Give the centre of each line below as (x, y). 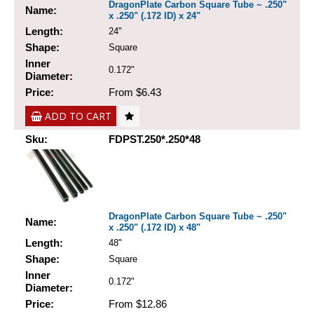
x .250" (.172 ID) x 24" (155, 16)
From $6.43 (135, 93)
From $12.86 (138, 304)
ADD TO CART (78, 117)
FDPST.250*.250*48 (155, 139)
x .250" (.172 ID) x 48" (155, 228)
